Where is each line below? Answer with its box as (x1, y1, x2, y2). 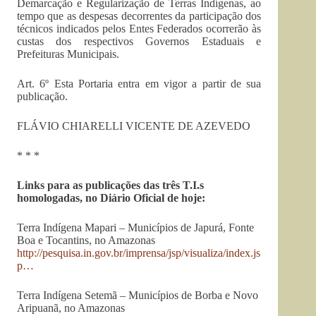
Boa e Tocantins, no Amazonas (17, 234, 155, 247)
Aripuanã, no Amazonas (17, 302, 125, 315)
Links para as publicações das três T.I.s (17, 179, 204, 192)
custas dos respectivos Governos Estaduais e (17, 35, 262, 48)
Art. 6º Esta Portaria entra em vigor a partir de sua (17, 78, 262, 90)
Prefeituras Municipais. (17, 48, 119, 61)
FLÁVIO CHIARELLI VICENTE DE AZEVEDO (17, 120, 250, 133)
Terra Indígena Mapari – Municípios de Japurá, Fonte (17, 221, 254, 234)
